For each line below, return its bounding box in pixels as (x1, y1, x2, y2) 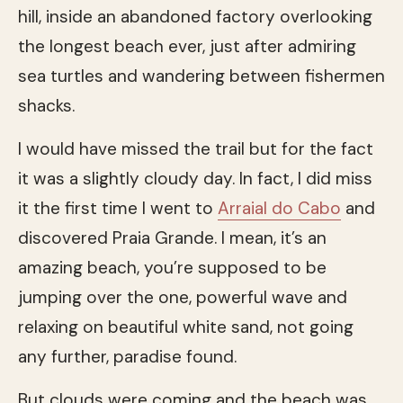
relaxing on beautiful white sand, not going (18, 315, 354, 338)
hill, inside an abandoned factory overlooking (18, 4, 372, 28)
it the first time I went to (18, 196, 218, 219)
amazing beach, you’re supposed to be (18, 255, 327, 279)
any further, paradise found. (18, 345, 237, 368)
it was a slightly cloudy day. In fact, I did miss (18, 166, 372, 190)
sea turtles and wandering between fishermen (18, 64, 385, 87)
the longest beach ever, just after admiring (18, 34, 356, 58)
